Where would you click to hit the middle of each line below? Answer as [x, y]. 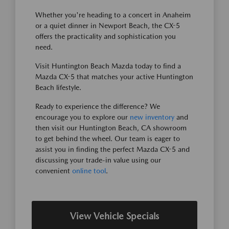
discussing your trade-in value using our [98, 160]
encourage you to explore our [83, 117]
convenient [54, 170]
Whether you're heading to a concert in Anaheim [113, 15]
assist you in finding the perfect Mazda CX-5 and [112, 149]
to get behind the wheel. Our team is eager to [108, 138]
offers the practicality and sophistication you [106, 36]
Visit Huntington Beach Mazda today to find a [108, 66]
